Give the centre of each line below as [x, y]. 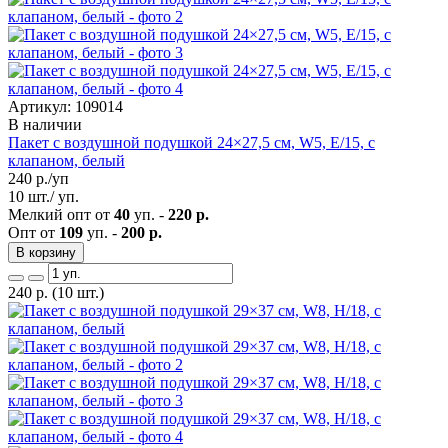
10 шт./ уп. [43, 196]
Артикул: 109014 [65, 106]
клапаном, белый [66, 160]
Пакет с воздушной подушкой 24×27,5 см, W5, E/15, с [191, 142]
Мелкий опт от [61, 214]
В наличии [45, 124]
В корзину [46, 252]
